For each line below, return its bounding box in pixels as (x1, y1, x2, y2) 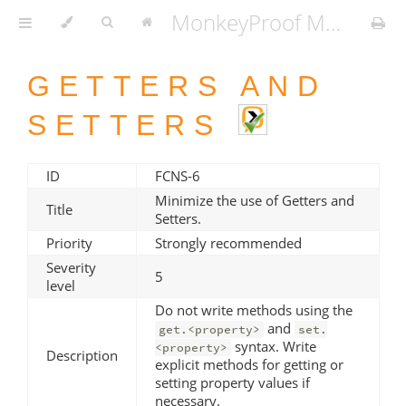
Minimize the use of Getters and (155, 190, 354, 209)
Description (46, 345, 118, 364)
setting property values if (155, 372, 310, 391)
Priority (46, 233, 92, 252)
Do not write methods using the (155, 300, 353, 319)
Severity (46, 257, 96, 276)
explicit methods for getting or (155, 354, 343, 373)
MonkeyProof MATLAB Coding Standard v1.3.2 (325, 7, 341, 37)
